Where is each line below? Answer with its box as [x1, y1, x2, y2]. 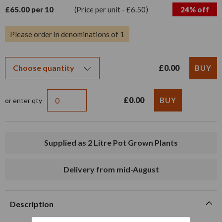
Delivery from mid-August [69, 164, 159, 174]
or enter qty [5, 96, 42, 105]
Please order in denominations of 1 [10, 29, 124, 39]
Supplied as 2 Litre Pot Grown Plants [49, 137, 178, 147]
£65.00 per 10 [5, 4, 54, 14]
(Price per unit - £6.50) [74, 4, 148, 14]
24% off [180, 4, 209, 14]
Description [10, 199, 54, 209]
